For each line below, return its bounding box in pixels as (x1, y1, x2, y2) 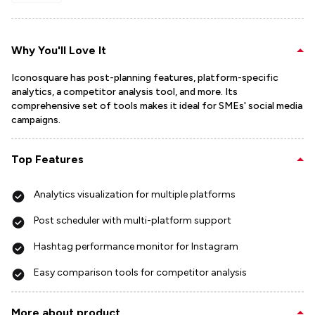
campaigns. (11, 113, 60, 126)
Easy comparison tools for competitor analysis (34, 266, 247, 278)
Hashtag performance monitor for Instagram (34, 240, 238, 252)
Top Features (11, 152, 84, 166)
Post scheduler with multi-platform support (34, 214, 231, 226)
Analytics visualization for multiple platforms (34, 188, 236, 200)
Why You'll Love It (11, 43, 106, 57)
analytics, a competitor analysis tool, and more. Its (11, 85, 238, 98)
